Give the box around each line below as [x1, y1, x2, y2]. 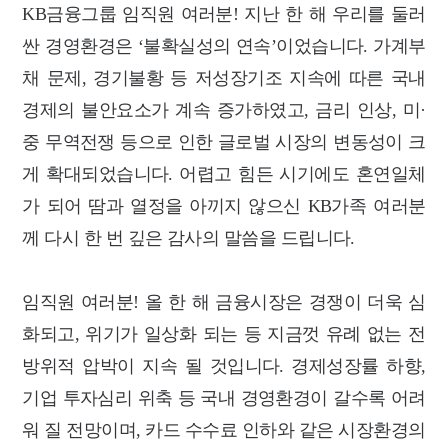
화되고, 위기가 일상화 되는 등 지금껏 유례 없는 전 [22, 323, 426, 344]
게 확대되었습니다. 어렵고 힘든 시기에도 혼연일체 [22, 163, 426, 184]
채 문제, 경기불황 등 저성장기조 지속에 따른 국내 [22, 67, 426, 88]
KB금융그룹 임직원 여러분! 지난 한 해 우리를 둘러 [22, 3, 426, 24]
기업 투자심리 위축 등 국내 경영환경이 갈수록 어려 [22, 387, 426, 408]
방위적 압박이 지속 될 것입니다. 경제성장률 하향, [22, 355, 426, 376]
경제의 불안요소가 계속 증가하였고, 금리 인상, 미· [22, 99, 426, 120]
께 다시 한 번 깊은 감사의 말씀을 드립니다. [22, 227, 355, 248]
